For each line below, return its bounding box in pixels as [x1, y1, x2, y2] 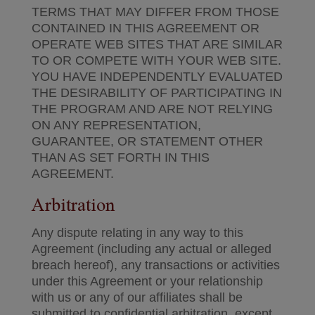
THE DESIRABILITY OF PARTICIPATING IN [31, 86, 282, 100]
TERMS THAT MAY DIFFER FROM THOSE [31, 5, 279, 19]
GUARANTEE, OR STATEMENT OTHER [31, 134, 263, 148]
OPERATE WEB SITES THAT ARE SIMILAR [31, 37, 283, 51]
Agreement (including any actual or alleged [31, 242, 271, 256]
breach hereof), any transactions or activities [31, 258, 280, 272]
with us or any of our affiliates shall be [31, 290, 243, 304]
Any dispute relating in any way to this [31, 226, 243, 240]
